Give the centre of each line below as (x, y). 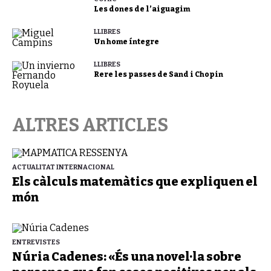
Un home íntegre (126, 41)
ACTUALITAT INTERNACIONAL (63, 167)
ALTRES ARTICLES (90, 125)
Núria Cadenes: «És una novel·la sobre (127, 256)
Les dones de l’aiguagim (142, 9)
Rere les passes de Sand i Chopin (158, 74)
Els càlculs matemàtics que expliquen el (135, 181)
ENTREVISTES (36, 242)
